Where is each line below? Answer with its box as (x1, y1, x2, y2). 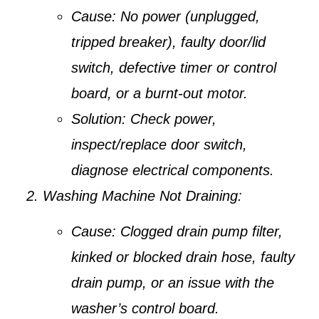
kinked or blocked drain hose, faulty (71, 249, 295, 266)
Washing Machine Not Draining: (43, 187, 242, 204)
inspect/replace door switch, (71, 136, 247, 152)
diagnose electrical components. (71, 162, 274, 178)
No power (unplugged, (116, 8, 260, 24)
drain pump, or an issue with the (71, 275, 274, 291)
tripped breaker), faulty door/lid (71, 33, 266, 50)
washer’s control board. (71, 300, 219, 317)
